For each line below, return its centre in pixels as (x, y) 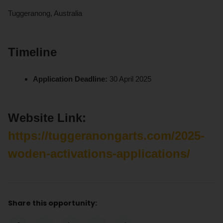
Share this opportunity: (53, 203)
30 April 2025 (131, 79)
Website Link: (47, 118)
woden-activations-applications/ (99, 154)
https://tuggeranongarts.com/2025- (106, 136)
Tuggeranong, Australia (45, 13)
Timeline (32, 52)
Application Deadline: (71, 79)
